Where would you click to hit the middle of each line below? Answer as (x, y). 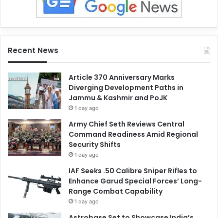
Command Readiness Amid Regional (133, 135)
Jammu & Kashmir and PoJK (118, 98)
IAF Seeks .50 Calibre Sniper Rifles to (133, 171)
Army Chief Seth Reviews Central (127, 124)
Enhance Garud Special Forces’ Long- (135, 181)
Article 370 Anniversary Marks (122, 78)
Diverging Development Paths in (126, 88)
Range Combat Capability (116, 191)
